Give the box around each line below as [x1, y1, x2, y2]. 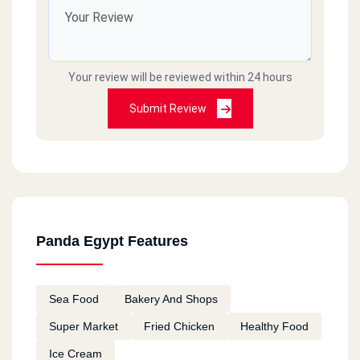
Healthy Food [240, 319, 309, 333]
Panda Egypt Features [36, 232, 188, 249]
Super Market [49, 319, 118, 333]
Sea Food [49, 292, 99, 305]
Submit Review [129, 101, 209, 115]
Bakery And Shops [125, 292, 218, 305]
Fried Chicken [144, 319, 215, 333]
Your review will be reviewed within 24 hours [67, 70, 292, 84]
